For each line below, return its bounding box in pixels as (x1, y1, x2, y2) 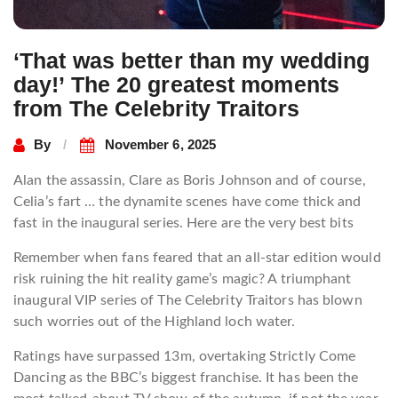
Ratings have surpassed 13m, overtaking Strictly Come (13, 348, 356, 363)
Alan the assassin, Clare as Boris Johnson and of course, (13, 172, 366, 187)
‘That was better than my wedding (13, 47, 370, 73)
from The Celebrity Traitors (13, 95, 299, 121)
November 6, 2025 (104, 137, 217, 153)
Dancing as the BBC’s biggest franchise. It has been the (13, 370, 359, 385)
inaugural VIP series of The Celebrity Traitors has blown (13, 292, 362, 307)
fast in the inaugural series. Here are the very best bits (13, 215, 354, 230)
